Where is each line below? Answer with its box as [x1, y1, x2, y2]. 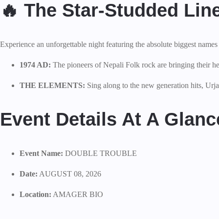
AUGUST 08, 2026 [38, 170, 101, 178]
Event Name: [20, 149, 63, 158]
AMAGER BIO [51, 190, 103, 199]
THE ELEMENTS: [20, 81, 85, 90]
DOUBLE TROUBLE [63, 149, 137, 158]
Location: [20, 190, 51, 199]
